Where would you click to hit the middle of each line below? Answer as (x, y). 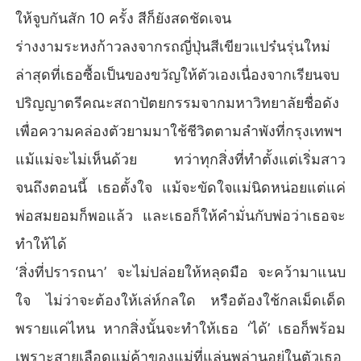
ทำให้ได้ (41, 243)
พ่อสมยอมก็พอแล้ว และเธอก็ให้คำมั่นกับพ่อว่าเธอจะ (180, 215)
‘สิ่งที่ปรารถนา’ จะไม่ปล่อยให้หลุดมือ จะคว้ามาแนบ (180, 272)
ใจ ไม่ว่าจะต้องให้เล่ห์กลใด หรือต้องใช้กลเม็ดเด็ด (180, 300)
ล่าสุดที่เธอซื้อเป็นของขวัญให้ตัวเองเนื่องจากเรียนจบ (178, 74)
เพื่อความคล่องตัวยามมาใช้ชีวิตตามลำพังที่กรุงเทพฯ (179, 131)
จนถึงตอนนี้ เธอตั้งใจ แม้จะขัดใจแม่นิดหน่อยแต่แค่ (180, 187)
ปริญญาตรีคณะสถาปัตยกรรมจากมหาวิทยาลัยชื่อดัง (178, 102)
